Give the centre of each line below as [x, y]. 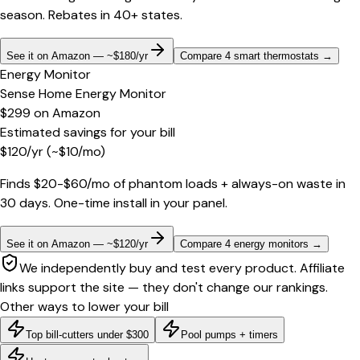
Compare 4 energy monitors [244, 243]
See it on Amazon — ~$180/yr [77, 55]
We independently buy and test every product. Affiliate [182, 268]
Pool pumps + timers [229, 334]
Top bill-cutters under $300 [87, 334]
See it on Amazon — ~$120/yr [77, 243]
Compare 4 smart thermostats [250, 55]
